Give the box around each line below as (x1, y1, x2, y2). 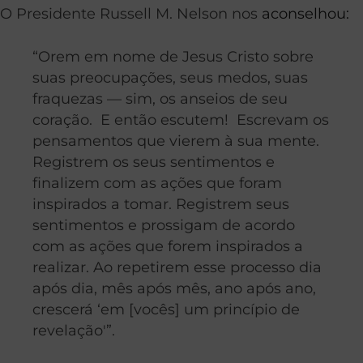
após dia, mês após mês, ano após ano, (32, 279, 316, 297)
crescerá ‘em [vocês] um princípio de (32, 300, 300, 318)
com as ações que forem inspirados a (32, 237, 303, 254)
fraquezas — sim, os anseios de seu (32, 89, 288, 107)
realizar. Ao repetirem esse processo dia (32, 258, 322, 275)
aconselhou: (262, 4, 349, 22)
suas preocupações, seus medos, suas (32, 68, 308, 86)
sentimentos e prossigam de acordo (32, 216, 295, 233)
